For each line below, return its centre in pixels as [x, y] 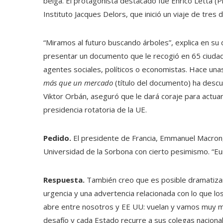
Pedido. [57, 138]
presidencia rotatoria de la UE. [95, 110]
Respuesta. [64, 180]
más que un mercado [78, 83]
